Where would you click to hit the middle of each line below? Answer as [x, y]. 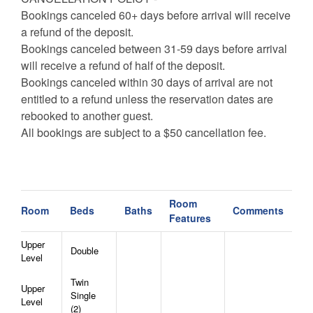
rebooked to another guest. [87, 116]
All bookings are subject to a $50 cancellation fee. [144, 133]
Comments [258, 211]
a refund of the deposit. [77, 32]
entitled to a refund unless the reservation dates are [147, 99]
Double [85, 251]
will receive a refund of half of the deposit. [123, 66]
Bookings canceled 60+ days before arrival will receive [156, 15]
